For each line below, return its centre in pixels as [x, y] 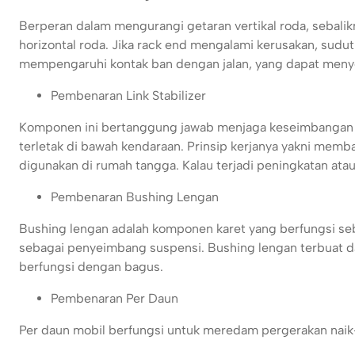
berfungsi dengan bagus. [91, 267]
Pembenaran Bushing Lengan [135, 197]
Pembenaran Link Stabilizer [128, 96]
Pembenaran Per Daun [115, 299]
